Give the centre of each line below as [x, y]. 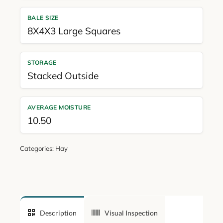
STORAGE [42, 62]
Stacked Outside [63, 75]
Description [58, 213]
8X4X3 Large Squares [74, 31]
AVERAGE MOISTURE [59, 107]
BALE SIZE [43, 17]
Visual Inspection [131, 213]
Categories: [37, 148]
